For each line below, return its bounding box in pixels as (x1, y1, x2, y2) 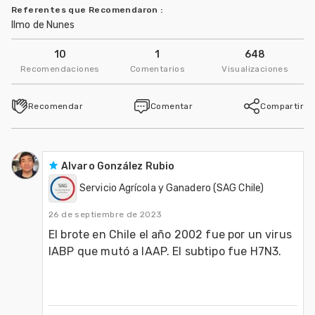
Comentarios (129, 64, 186, 75)
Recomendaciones (20, 64, 100, 75)
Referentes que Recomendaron (11, 4, 161, 15)
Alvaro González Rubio (61, 160, 175, 172)
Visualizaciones (221, 64, 289, 75)
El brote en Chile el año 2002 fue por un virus (49, 227, 292, 241)
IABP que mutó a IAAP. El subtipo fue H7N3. (49, 244, 282, 258)
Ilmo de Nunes (11, 18, 75, 31)
